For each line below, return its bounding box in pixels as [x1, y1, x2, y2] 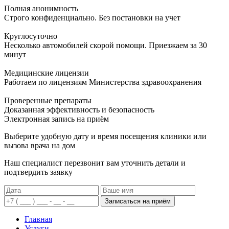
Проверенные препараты [4, 96, 91, 105]
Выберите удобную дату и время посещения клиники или [4, 131, 207, 141]
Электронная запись [4, 114, 75, 123]
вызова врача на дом [4, 141, 75, 150]
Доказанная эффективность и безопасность [4, 105, 154, 114]
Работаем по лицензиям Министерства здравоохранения [4, 77, 201, 86]
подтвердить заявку [4, 167, 73, 176]
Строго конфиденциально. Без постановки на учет [4, 13, 180, 22]
